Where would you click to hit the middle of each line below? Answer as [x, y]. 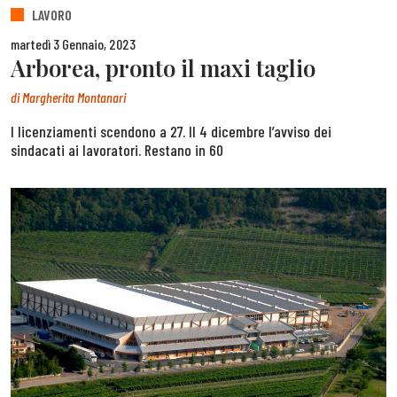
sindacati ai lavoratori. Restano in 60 [117, 150]
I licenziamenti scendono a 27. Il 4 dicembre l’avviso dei [171, 132]
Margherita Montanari [74, 97]
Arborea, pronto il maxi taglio [163, 68]
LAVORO [52, 14]
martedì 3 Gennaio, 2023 [73, 44]
